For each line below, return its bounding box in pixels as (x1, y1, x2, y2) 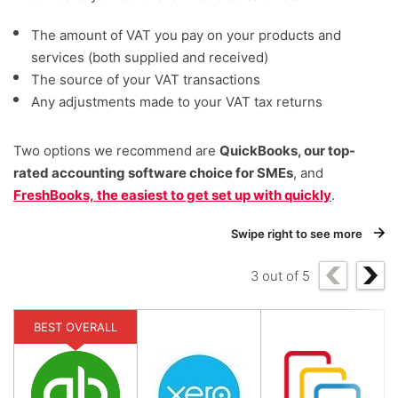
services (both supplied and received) (31, 49, 268, 67)
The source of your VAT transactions (31, 71, 260, 89)
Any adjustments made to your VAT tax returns (31, 93, 322, 111)
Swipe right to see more (231, 227, 365, 242)
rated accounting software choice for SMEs (13, 164, 293, 182)
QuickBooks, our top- (219, 142, 355, 160)
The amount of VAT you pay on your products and (31, 27, 341, 44)
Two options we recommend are (13, 142, 219, 160)
